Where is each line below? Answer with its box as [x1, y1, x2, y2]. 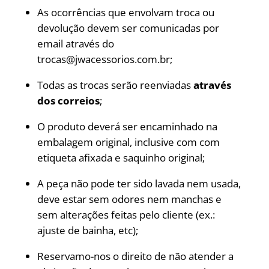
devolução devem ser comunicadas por [37, 21, 219, 35]
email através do [37, 37, 114, 50]
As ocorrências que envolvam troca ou [37, 5, 214, 19]
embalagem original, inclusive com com [37, 135, 220, 149]
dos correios [37, 94, 100, 107]
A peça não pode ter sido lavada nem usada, [37, 177, 241, 190]
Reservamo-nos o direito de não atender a [37, 249, 234, 263]
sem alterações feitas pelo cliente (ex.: [37, 208, 215, 222]
